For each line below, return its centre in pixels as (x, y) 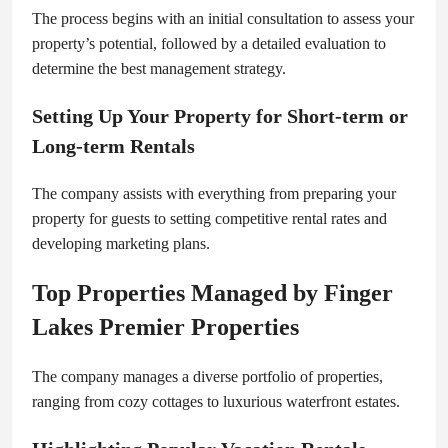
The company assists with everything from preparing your (214, 194)
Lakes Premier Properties (165, 327)
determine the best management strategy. (159, 69)
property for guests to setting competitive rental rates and (209, 219)
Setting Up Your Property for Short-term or (220, 116)
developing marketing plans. (121, 244)
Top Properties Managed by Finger (212, 293)
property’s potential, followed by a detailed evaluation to (209, 44)
